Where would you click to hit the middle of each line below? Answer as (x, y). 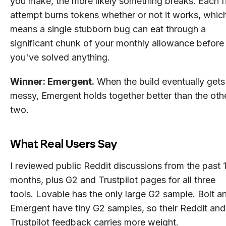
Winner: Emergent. (52, 81)
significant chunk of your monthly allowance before (117, 43)
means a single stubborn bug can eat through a (108, 29)
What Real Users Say (64, 144)
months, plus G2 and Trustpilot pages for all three (113, 180)
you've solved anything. (60, 57)
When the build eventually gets (160, 81)
